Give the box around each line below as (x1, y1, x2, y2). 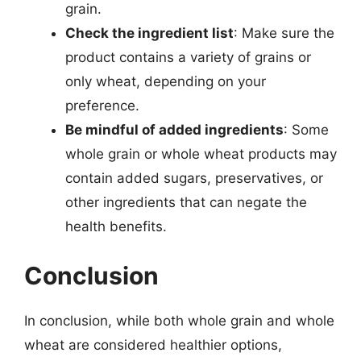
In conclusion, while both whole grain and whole (24, 313, 334, 329)
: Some (284, 121, 329, 138)
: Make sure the (234, 24, 334, 41)
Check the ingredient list (65, 24, 234, 41)
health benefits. (65, 218, 167, 234)
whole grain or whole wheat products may (65, 145, 337, 162)
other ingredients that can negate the (65, 193, 307, 210)
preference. (65, 97, 139, 114)
